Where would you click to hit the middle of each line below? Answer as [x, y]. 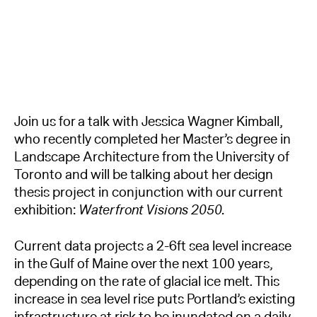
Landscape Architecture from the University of [152, 157]
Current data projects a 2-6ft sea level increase [153, 246]
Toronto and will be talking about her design [144, 175]
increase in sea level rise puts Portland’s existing [155, 299]
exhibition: [46, 211]
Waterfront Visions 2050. [152, 211]
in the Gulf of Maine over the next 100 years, [143, 264]
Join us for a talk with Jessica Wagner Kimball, [148, 122]
